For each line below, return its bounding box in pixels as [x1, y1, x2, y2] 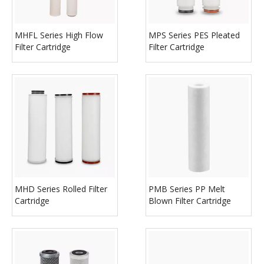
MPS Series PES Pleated [148, 29, 240, 41]
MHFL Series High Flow [15, 29, 103, 41]
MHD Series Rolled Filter [15, 183, 107, 194]
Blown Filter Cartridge [148, 195, 231, 206]
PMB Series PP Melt [148, 183, 225, 194]
